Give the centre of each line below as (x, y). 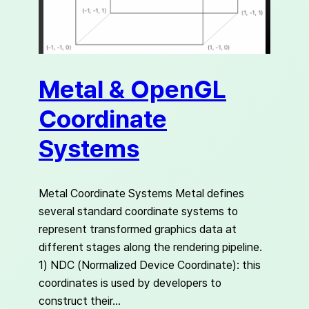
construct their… (80, 300)
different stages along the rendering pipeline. (150, 247)
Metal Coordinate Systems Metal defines (141, 193)
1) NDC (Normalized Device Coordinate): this (150, 265)
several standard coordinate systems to (138, 211)
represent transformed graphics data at (138, 229)
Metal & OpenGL (132, 89)
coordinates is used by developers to (130, 282)
